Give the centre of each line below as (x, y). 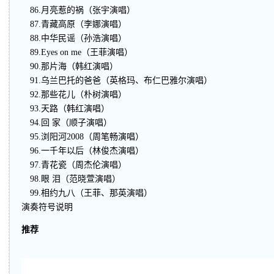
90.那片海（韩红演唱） (70, 66)
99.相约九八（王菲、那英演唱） (87, 193)
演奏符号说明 (47, 207)
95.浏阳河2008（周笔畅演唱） (83, 137)
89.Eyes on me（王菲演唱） (77, 52)
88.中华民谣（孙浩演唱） (74, 38)
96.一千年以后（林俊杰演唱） (83, 151)
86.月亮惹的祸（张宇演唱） (78, 10)
